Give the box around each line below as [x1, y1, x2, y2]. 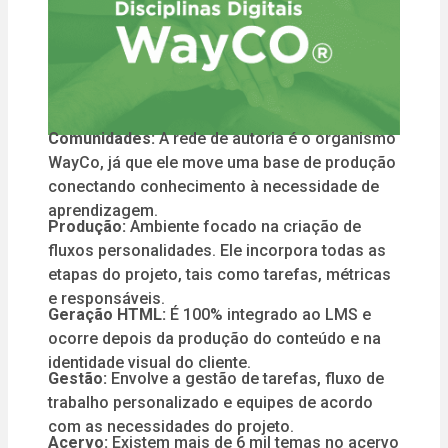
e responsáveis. [48, 289, 165, 309]
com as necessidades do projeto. [48, 417, 294, 437]
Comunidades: [48, 129, 159, 149]
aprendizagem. [48, 201, 158, 221]
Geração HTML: [48, 305, 166, 325]
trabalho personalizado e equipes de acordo [48, 393, 373, 413]
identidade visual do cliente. [48, 353, 251, 373]
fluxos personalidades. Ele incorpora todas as [48, 241, 386, 261]
